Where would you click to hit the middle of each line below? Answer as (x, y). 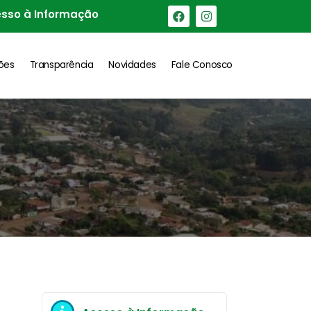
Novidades (132, 65)
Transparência (61, 65)
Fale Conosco (202, 65)
